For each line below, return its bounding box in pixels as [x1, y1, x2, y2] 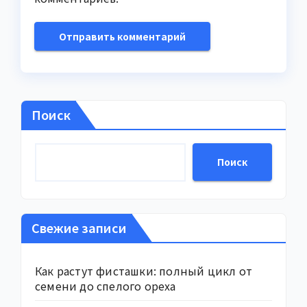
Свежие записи [32, 218, 127, 236]
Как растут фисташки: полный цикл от [35, 262, 252, 279]
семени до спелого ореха [35, 277, 176, 294]
